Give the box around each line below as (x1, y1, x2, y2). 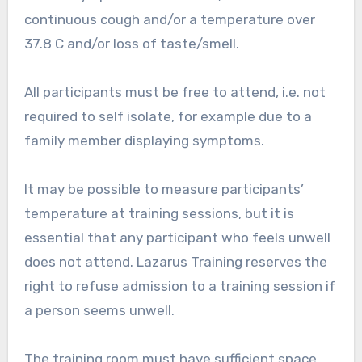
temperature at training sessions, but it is (23, 205, 294, 222)
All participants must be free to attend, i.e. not (23, 84, 326, 101)
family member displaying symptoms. (23, 133, 267, 149)
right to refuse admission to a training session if (23, 278, 335, 295)
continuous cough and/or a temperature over (23, 11, 315, 28)
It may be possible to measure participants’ (23, 181, 304, 198)
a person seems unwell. (23, 302, 175, 319)
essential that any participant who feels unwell (23, 229, 330, 246)
